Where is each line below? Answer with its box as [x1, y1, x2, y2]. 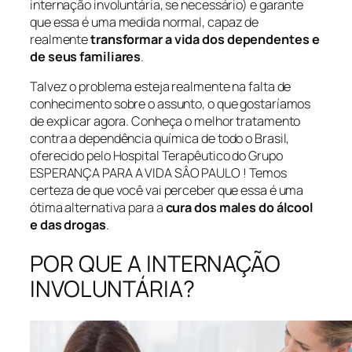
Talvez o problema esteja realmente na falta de [30, 77, 291, 95]
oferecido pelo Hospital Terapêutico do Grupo [30, 146, 283, 164]
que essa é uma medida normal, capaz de [30, 13, 259, 31]
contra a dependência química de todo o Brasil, [30, 129, 290, 147]
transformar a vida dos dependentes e [90, 30, 320, 48]
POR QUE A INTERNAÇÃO [30, 248, 280, 280]
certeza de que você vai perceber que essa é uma [30, 181, 304, 199]
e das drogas [30, 215, 106, 233]
